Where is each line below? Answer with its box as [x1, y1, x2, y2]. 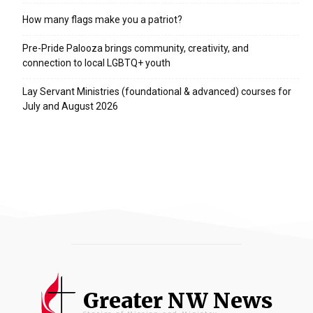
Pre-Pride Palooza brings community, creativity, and [22, 43, 249, 54]
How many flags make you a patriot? [22, 14, 182, 26]
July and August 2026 [22, 101, 118, 112]
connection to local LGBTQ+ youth [22, 57, 170, 69]
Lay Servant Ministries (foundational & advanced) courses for [22, 86, 291, 98]
